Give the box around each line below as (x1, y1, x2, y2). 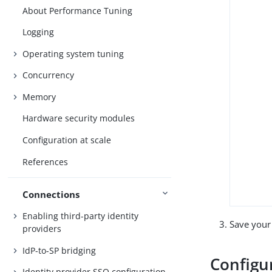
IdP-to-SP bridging (22, 244, 97, 256)
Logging (22, 26, 55, 38)
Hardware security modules (22, 112, 135, 124)
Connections (22, 188, 80, 200)
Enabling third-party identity (22, 210, 139, 222)
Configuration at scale (22, 134, 112, 146)
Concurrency (22, 69, 75, 81)
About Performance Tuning (22, 4, 133, 16)
